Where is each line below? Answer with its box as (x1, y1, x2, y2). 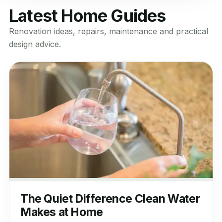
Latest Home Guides (8, 5, 166, 26)
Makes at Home (20, 205, 103, 220)
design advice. (8, 39, 61, 49)
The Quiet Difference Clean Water (20, 192, 200, 206)
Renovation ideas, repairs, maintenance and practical (8, 26, 208, 36)
